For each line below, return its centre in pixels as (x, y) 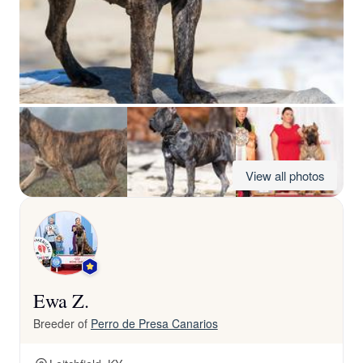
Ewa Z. (61, 301)
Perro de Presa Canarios (154, 323)
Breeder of (62, 323)
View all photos (285, 175)
